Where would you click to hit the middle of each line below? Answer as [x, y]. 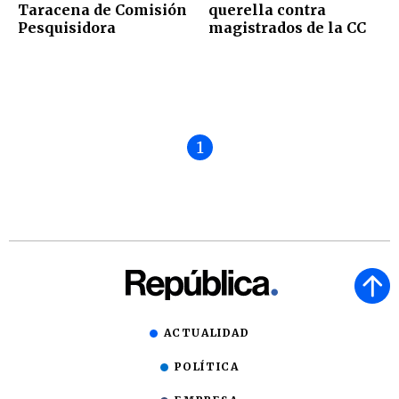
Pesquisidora [67, 28]
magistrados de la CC [287, 28]
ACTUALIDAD [207, 333]
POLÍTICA [207, 367]
